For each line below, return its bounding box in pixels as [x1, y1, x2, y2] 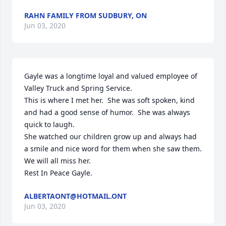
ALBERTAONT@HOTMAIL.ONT [24, 191, 127, 201]
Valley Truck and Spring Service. [24, 83, 132, 93]
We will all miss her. [24, 156, 91, 165]
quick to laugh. [24, 120, 75, 129]
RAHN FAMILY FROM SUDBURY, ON [24, 11, 147, 20]
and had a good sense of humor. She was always [24, 107, 190, 117]
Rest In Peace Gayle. [24, 168, 92, 178]
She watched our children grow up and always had [24, 132, 197, 141]
